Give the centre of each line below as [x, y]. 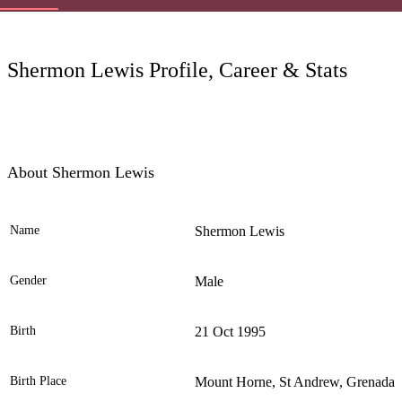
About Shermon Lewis [81, 173]
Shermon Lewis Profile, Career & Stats [177, 70]
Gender [28, 281]
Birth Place [38, 381]
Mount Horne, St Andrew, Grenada [295, 382]
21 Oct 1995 [230, 332]
